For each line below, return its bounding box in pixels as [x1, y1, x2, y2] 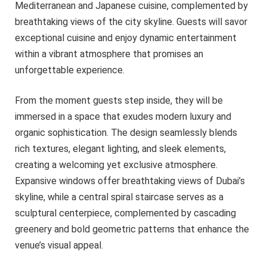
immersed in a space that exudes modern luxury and [15, 111, 231, 123]
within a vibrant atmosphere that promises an [15, 48, 203, 60]
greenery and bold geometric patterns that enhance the [15, 223, 249, 235]
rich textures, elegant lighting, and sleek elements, [15, 143, 226, 155]
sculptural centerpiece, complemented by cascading [15, 207, 236, 219]
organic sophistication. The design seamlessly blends [15, 127, 237, 139]
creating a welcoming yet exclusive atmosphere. [15, 159, 218, 171]
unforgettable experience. [15, 64, 125, 76]
